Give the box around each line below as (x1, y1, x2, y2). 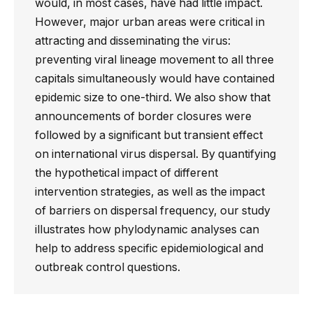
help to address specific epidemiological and (35, 241, 263, 255)
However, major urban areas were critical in (35, 15, 265, 29)
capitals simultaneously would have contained (35, 71, 275, 85)
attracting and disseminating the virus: (35, 34, 231, 48)
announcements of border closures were (35, 109, 252, 123)
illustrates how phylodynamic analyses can (35, 222, 259, 236)
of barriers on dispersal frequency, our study (35, 203, 270, 217)
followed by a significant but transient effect (35, 128, 263, 142)
